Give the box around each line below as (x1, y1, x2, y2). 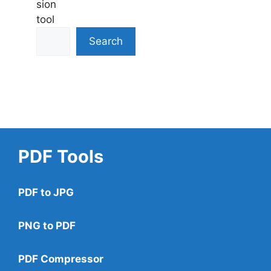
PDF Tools (18, 146, 103, 167)
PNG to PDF (18, 220, 76, 232)
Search (89, 35, 123, 47)
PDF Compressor (18, 253, 103, 265)
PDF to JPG (18, 186, 74, 198)
